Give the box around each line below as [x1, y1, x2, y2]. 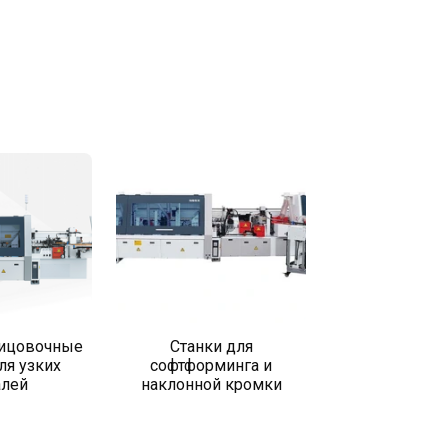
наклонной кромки [140, 374, 282, 394]
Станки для [169, 336, 253, 356]
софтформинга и [150, 355, 272, 375]
